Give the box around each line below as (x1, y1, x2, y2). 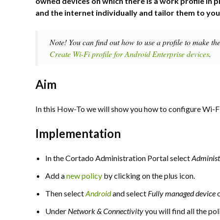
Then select (45, 189, 85, 198)
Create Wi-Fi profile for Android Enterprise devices (50, 49, 209, 59)
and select (111, 189, 148, 198)
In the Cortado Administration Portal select (45, 153, 192, 163)
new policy (66, 171, 102, 180)
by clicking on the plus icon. (102, 171, 195, 180)
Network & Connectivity (68, 206, 143, 216)
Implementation (35, 126, 121, 140)
